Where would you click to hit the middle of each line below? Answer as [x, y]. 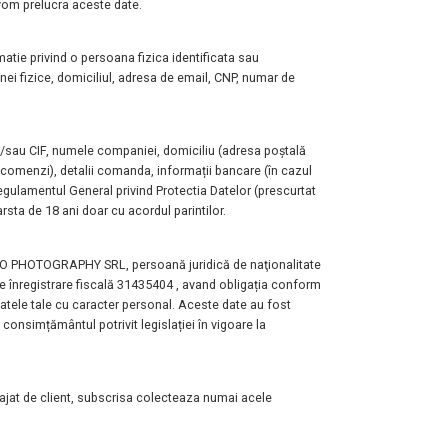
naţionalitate [285, 264]
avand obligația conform [251, 284]
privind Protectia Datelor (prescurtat [216, 191]
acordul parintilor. [177, 211]
